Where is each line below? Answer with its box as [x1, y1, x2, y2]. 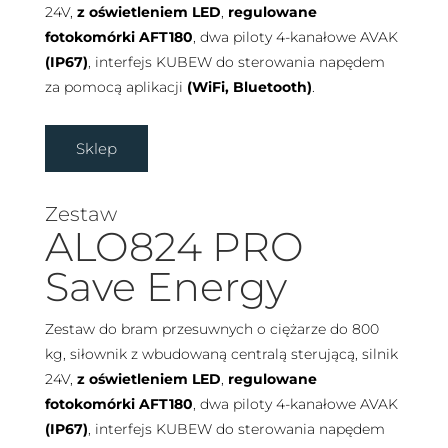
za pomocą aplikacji [44, 77, 187, 96]
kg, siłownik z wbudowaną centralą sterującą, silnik [44, 344, 398, 363]
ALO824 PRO [44, 221, 304, 271]
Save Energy [44, 261, 287, 311]
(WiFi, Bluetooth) [186, 77, 312, 96]
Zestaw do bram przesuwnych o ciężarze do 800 [44, 319, 379, 338]
